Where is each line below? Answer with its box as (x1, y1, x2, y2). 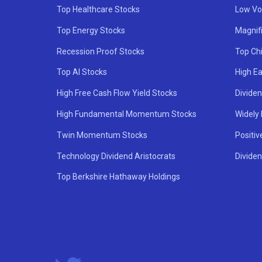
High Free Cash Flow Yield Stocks (57, 88, 177, 98)
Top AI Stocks (57, 67, 107, 77)
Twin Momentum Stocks (57, 130, 147, 140)
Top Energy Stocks (57, 25, 125, 35)
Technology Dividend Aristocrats (57, 151, 175, 161)
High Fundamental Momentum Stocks (57, 109, 196, 119)
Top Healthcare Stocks (57, 5, 140, 15)
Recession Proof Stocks (57, 46, 144, 56)
